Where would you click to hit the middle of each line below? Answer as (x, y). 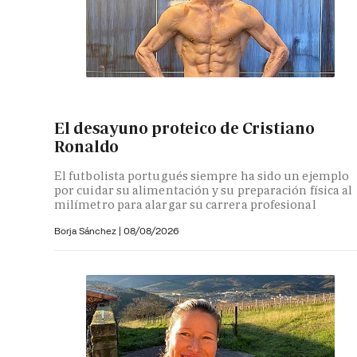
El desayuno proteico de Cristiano (184, 128)
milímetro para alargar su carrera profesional (185, 205)
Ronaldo (87, 146)
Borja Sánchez (86, 231)
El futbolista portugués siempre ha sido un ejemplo (202, 176)
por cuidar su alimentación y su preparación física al (204, 190)
